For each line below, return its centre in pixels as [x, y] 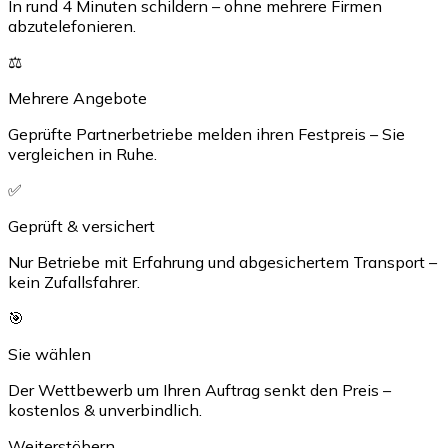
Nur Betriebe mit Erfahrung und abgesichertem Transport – [222, 262]
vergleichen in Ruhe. [82, 154]
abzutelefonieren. [72, 26]
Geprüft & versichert [81, 226]
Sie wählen [49, 354]
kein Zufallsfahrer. [74, 282]
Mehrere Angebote [77, 98]
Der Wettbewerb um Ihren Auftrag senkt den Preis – [199, 390]
